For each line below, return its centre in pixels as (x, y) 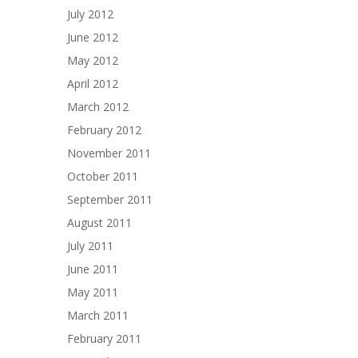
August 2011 (99, 223)
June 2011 (93, 269)
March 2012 (98, 107)
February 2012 (104, 130)
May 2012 (93, 60)
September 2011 (110, 199)
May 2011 (93, 292)
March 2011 (98, 315)
